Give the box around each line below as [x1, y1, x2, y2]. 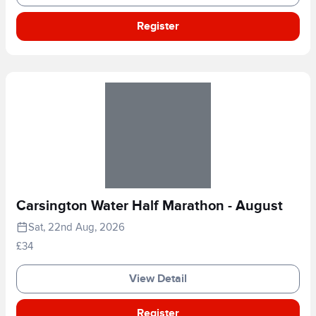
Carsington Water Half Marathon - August [16, 197, 283, 214]
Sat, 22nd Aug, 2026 [28, 220, 125, 233]
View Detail [129, 272, 187, 286]
